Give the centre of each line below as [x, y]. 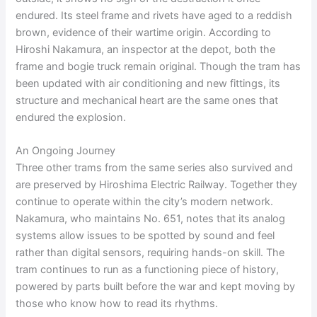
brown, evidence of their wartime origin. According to [144, 32]
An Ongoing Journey [66, 150]
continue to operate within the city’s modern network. [145, 201]
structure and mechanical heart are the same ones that [147, 100]
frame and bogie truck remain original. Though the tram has [158, 66]
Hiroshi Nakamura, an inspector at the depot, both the [146, 49]
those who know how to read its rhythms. [117, 303]
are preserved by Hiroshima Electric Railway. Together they [157, 184]
